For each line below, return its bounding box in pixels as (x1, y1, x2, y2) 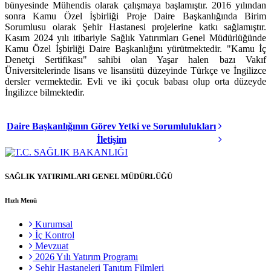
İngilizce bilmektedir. (5, 87, 85, 98)
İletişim (96, 134, 126, 145)
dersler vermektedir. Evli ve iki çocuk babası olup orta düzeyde (5, 76, 266, 87)
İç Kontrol (33, 229, 74, 240)
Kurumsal (33, 218, 73, 229)
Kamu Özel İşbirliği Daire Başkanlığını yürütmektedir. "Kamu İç (5, 44, 266, 54)
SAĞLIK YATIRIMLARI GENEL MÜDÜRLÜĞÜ (5, 171, 172, 181)
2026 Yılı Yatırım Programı (33, 251, 138, 262)
